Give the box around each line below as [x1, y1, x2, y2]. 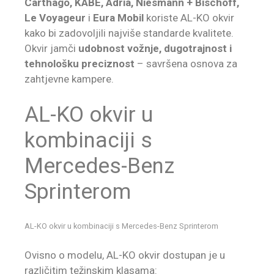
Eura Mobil [93, 11, 144, 24]
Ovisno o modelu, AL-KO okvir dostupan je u [24, 248, 225, 261]
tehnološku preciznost [24, 57, 135, 70]
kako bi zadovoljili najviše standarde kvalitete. [24, 26, 234, 39]
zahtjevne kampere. [24, 72, 114, 85]
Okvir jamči [24, 42, 78, 54]
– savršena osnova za [135, 57, 237, 70]
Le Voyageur [24, 11, 86, 24]
